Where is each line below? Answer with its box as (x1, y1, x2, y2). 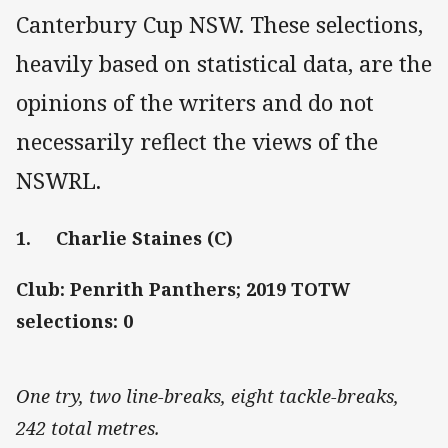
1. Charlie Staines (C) (16, 226, 238, 251)
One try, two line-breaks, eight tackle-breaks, (16, 383, 399, 408)
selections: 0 (16, 308, 133, 333)
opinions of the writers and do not (16, 87, 374, 119)
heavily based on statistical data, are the (16, 48, 432, 80)
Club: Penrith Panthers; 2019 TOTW (16, 276, 350, 301)
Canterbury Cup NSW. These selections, (16, 9, 423, 41)
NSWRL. (16, 165, 101, 197)
